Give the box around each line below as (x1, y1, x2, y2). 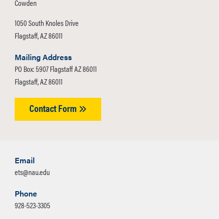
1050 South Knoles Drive (15, 17, 79, 28)
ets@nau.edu (15, 166, 50, 177)
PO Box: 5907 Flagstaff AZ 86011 (15, 63, 97, 74)
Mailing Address (15, 51, 72, 63)
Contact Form (29, 101, 79, 115)
